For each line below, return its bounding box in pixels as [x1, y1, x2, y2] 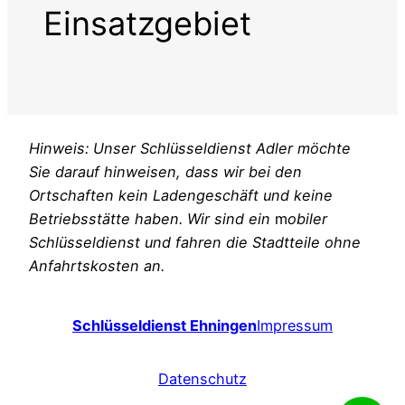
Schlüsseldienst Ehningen [72, 316, 257, 335]
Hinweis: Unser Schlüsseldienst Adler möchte [29, 139, 351, 157]
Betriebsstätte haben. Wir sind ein [29, 210, 275, 228]
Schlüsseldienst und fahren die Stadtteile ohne [29, 233, 361, 251]
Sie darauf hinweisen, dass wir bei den [29, 163, 302, 181]
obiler [287, 210, 327, 228]
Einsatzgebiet [43, 4, 251, 43]
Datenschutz [158, 369, 247, 388]
